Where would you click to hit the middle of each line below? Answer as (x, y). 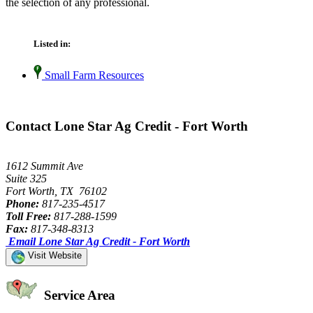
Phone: (22, 203)
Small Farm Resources (93, 75)
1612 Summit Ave (44, 166)
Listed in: (52, 44)
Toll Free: (28, 216)
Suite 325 (26, 178)
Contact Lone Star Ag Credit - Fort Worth (127, 126)
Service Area (78, 296)
